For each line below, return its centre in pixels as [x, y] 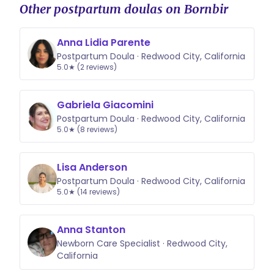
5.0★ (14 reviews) [88, 192]
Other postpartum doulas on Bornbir [124, 9]
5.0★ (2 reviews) [87, 67]
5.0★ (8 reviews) [87, 129]
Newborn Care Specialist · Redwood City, [142, 243]
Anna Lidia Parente [104, 43]
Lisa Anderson [92, 167]
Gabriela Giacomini [105, 105]
